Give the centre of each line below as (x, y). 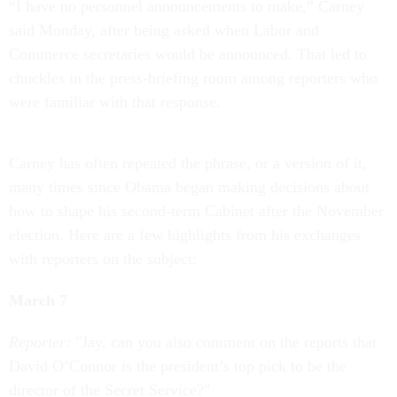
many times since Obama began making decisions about (189, 187)
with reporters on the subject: (103, 259)
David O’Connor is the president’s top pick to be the (178, 366)
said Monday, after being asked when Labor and (164, 30)
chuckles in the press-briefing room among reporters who (193, 78)
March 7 (38, 300)
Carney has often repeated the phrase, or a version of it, (188, 163)
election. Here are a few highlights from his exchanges (185, 235)
